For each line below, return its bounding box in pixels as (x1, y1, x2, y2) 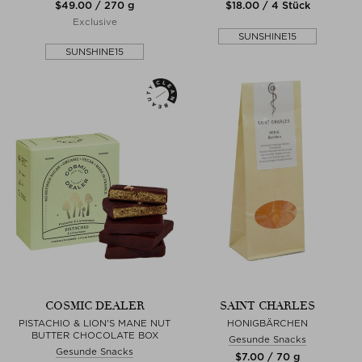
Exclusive (72, 15, 117, 27)
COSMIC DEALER (44, 298, 145, 313)
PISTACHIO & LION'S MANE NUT (19, 317, 170, 329)
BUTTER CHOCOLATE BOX (31, 329, 158, 341)
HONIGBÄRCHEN (227, 317, 308, 329)
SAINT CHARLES (220, 298, 315, 313)
